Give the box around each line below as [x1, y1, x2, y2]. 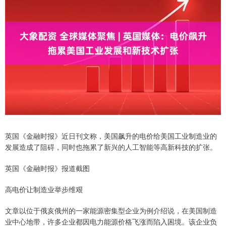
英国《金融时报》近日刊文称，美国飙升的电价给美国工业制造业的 [5, 131, 217, 141]
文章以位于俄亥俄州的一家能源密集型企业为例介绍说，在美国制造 [5, 205, 217, 216]
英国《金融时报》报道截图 [5, 163, 90, 174]
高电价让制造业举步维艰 [5, 184, 83, 195]
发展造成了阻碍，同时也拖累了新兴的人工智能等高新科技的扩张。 [5, 142, 217, 152]
